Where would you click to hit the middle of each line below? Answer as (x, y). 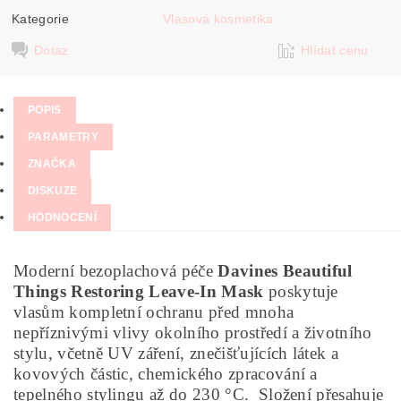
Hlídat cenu (335, 50)
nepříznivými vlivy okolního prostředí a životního (193, 333)
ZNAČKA (52, 164)
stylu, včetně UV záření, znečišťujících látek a (176, 353)
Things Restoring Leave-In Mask (139, 291)
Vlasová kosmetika (218, 18)
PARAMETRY (63, 137)
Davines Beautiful (285, 271)
